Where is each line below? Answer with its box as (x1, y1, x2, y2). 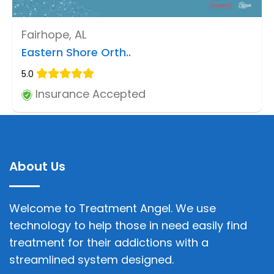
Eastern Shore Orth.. (21, 45, 131, 61)
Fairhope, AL (21, 27, 86, 43)
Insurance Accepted (32, 86, 146, 102)
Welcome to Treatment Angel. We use (9, 201, 216, 217)
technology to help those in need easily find (9, 218, 247, 234)
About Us (9, 158, 65, 176)
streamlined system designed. (9, 252, 174, 268)
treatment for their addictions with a (9, 235, 209, 251)
